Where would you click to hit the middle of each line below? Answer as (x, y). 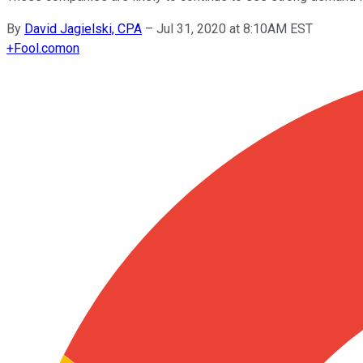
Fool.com (40, 48)
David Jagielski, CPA (83, 28)
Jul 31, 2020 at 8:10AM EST (235, 28)
